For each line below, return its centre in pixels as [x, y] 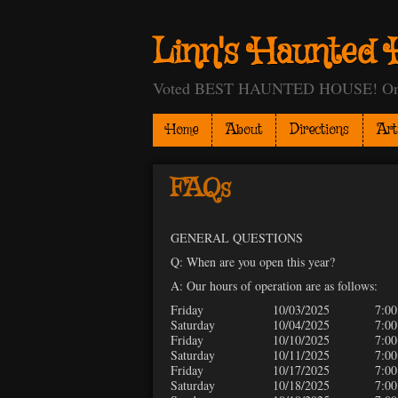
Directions [319, 131]
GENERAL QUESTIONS [237, 238]
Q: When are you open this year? [253, 262]
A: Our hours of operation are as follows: [274, 286]
